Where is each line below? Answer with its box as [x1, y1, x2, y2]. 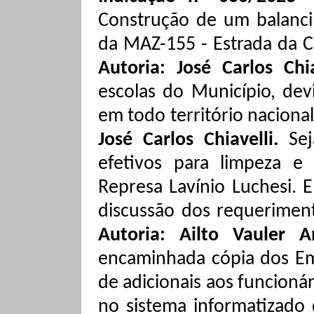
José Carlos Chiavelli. [98, 130, 289, 150]
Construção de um [98, 11, 257, 31]
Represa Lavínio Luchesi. [98, 178, 303, 198]
